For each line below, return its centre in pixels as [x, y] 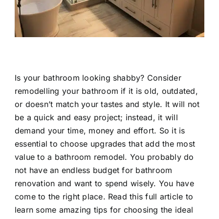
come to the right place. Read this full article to [104, 197]
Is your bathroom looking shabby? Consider [98, 78]
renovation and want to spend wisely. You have [104, 183]
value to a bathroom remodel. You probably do [104, 157]
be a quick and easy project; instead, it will [96, 117]
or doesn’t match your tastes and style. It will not [107, 104]
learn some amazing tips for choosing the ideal [104, 210]
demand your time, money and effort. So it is [100, 131]
